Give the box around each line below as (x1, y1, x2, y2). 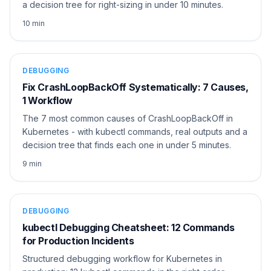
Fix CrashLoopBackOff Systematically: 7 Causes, (22, 80, 249, 93)
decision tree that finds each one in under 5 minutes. (22, 139, 231, 150)
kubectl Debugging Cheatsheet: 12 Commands (22, 221, 235, 233)
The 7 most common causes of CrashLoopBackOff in (22, 113, 233, 123)
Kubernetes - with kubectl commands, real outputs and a (22, 126, 247, 137)
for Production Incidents (22, 234, 134, 247)
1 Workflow (22, 94, 73, 106)
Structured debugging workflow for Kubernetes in (22, 253, 222, 264)
